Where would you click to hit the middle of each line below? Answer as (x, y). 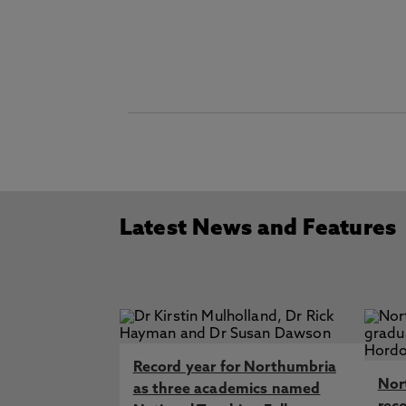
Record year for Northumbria (234, 368)
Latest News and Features (258, 229)
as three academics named (227, 390)
